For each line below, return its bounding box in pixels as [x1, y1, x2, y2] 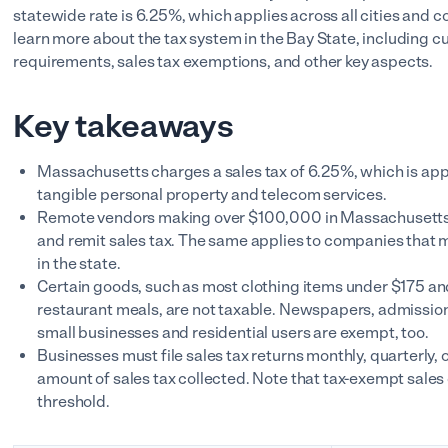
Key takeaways [13, 107, 234, 145]
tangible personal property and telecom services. [37, 185, 390, 204]
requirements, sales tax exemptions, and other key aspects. [13, 52, 436, 71]
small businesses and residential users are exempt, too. [37, 323, 432, 342]
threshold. [37, 392, 110, 411]
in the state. [37, 254, 124, 273]
